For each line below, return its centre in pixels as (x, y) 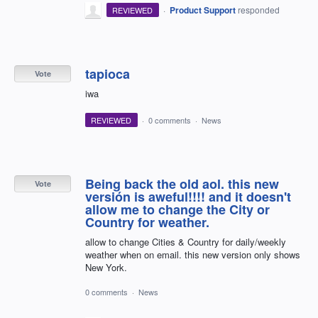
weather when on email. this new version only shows (193, 255)
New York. (106, 268)
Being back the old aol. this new (182, 184)
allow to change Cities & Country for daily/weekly (186, 242)
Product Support (202, 10)
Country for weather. (147, 223)
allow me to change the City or (177, 210)
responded (258, 10)
